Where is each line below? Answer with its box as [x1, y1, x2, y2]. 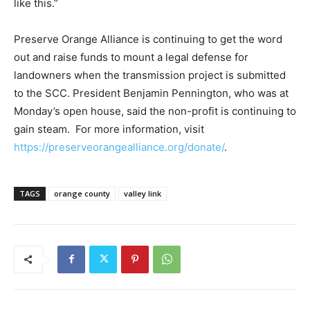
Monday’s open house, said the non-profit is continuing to [14, 104, 296, 118]
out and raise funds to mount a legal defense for [14, 50, 248, 64]
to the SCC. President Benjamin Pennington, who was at [14, 86, 289, 100]
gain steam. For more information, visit [14, 122, 204, 136]
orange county [54, 188, 110, 199]
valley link [124, 188, 161, 199]
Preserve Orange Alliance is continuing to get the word [14, 32, 282, 46]
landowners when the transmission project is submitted [14, 68, 286, 82]
